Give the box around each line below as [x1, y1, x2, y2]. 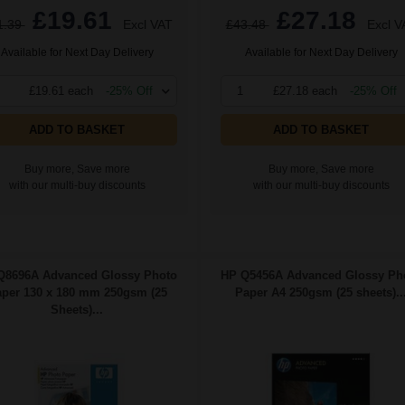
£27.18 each [273, 84, 337, 99]
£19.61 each [29, 84, 93, 99]
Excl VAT [122, 17, 173, 33]
